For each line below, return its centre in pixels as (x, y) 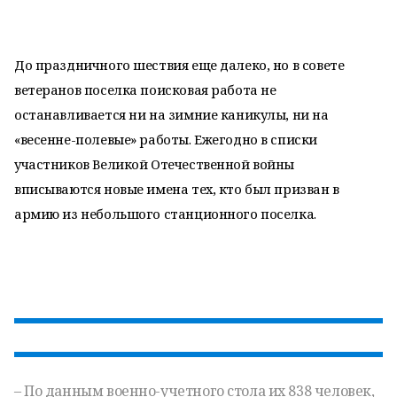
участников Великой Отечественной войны (155, 164)
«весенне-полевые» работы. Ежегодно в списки (166, 139)
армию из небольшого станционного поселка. (165, 214)
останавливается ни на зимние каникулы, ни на (171, 114)
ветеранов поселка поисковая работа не (145, 90)
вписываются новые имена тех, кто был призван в (177, 189)
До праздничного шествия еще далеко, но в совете (179, 65)
